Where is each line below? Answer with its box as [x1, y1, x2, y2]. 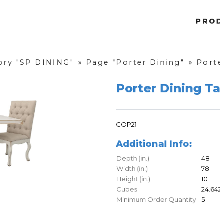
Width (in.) [116, 165, 148, 173]
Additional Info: [116, 138, 192, 150]
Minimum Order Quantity [116, 195, 196, 204]
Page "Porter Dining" [86, 58, 184, 67]
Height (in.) [116, 175, 150, 183]
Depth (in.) [116, 154, 149, 163]
